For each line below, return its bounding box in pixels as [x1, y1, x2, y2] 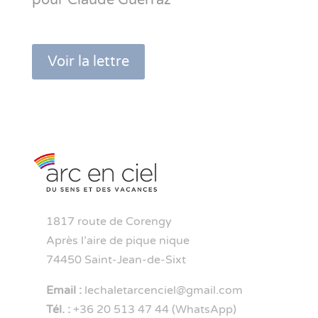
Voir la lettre [47, 53, 129, 71]
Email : [45, 283, 82, 298]
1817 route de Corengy [31, 214, 172, 229]
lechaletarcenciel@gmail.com [81, 283, 243, 298]
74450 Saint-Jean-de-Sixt [31, 253, 186, 268]
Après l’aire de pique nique [31, 234, 190, 248]
